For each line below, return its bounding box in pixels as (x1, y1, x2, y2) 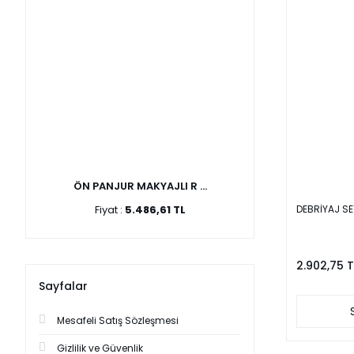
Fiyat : (94, 202, 125, 217)
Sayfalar (39, 278, 88, 294)
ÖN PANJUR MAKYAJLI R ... (73, 179, 207, 194)
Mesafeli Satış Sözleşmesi (57, 314, 179, 327)
